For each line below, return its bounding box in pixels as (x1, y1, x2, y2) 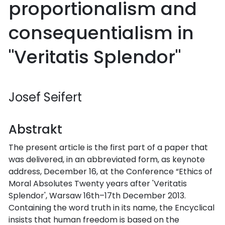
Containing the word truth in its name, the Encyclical (9, 201, 214, 213)
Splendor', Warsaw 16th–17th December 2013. (9, 189, 186, 201)
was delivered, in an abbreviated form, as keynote (9, 153, 205, 165)
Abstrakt (9, 121, 62, 138)
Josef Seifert (9, 88, 82, 105)
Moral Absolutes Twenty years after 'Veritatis (9, 177, 187, 189)
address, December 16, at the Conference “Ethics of (9, 165, 212, 177)
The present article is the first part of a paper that (9, 141, 208, 153)
